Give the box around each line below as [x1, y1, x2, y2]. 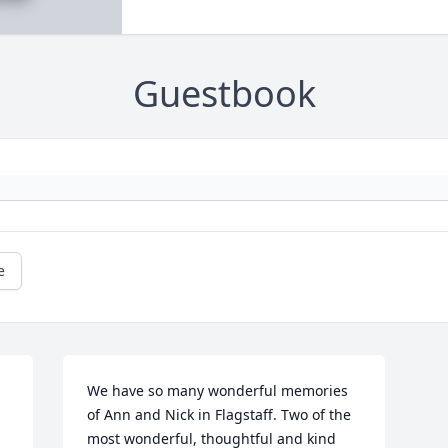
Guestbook [132, 69, 316, 119]
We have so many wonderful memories [87, 381, 349, 401]
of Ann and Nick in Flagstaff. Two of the [87, 405, 352, 425]
